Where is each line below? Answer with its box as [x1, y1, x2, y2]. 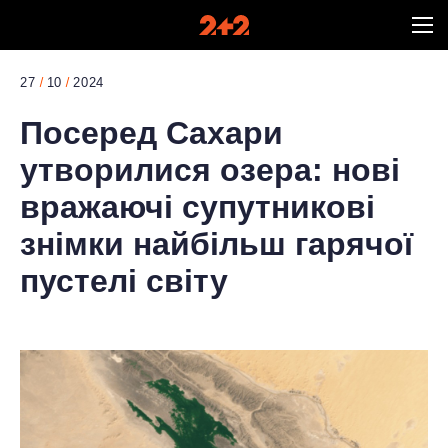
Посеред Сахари [20, 115, 283, 151]
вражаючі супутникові [20, 189, 375, 225]
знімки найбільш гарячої [20, 226, 413, 262]
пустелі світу [20, 263, 228, 299]
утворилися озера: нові [20, 152, 400, 188]
